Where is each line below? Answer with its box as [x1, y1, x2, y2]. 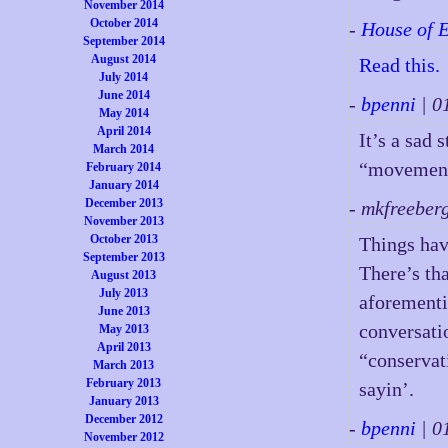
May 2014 [98, 106, 149, 120]
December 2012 [84, 412, 163, 426]
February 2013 [86, 376, 162, 390]
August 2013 [91, 268, 157, 282]
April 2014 [96, 124, 151, 138]
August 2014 [91, 52, 157, 66]
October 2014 [89, 16, 158, 30]
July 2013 [99, 286, 149, 300]
